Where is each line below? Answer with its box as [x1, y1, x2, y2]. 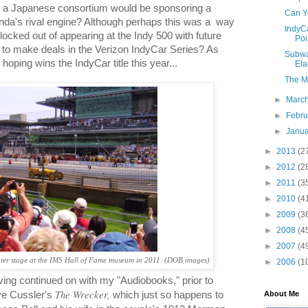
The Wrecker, [55, 287, 110, 302]
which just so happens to [113, 289, 223, 301]
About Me [264, 289, 299, 298]
